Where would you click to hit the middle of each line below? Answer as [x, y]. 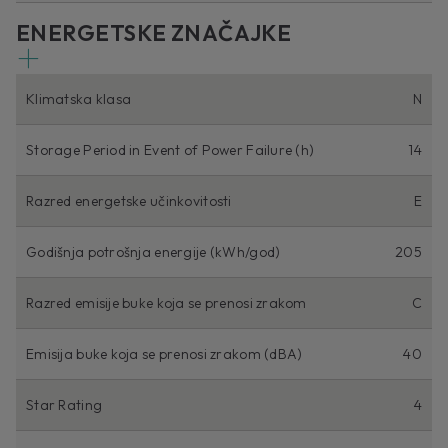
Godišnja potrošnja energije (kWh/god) [153, 252]
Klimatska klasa [79, 99]
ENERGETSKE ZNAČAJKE [154, 33]
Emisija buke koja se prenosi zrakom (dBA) [164, 354]
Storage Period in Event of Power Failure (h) [170, 150]
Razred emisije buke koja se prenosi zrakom [166, 303]
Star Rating [64, 405]
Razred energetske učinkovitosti [129, 201]
